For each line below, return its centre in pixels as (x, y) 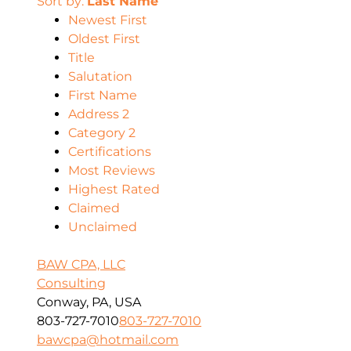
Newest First (108, 20)
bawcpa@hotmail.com (108, 339)
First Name (103, 95)
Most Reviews (112, 170)
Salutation (100, 76)
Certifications (110, 151)
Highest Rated (114, 189)
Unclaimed (103, 226)
